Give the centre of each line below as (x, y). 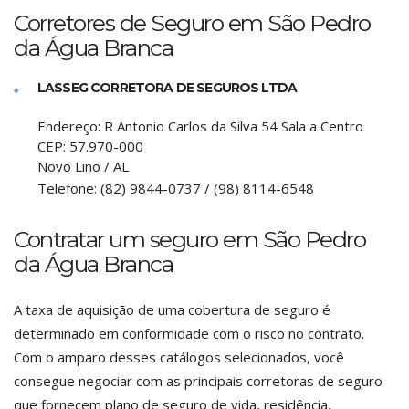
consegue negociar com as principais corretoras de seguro (198, 381)
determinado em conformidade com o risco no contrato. (189, 333)
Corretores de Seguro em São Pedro (192, 23)
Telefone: (69, 188)
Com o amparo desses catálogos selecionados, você (179, 357)
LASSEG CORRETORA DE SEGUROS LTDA (168, 88)
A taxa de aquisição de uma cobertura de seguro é (172, 309)
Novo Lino (69, 166)
